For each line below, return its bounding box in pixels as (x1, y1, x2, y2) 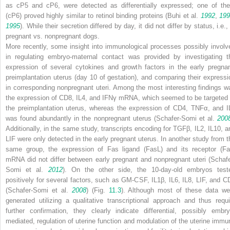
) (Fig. (86, 186, 109, 194)
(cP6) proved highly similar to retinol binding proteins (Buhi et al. (6, 11, 201, 20)
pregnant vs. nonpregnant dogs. (6, 32, 100, 40)
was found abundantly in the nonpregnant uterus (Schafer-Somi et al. (6, 114, 217, 122)
